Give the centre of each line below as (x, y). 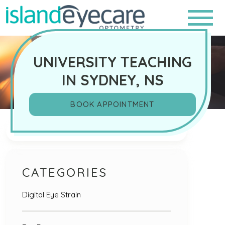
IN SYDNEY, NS (113, 80)
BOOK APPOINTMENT (113, 104)
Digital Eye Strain (51, 194)
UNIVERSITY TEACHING (113, 62)
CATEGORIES (65, 172)
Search (18, 128)
